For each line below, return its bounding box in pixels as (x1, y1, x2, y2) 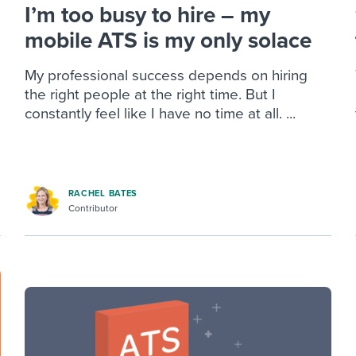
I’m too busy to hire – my (24, 2, 270, 29)
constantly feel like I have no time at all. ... (24, 105, 296, 123)
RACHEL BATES (68, 188, 138, 199)
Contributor (68, 202, 118, 214)
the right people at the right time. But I (24, 86, 276, 104)
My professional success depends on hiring (24, 67, 308, 85)
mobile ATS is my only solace (24, 27, 311, 55)
